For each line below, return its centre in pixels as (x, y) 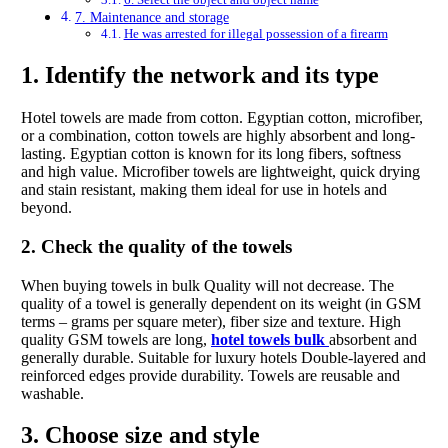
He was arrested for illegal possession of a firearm (255, 34)
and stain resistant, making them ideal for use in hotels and (204, 190)
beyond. (46, 208)
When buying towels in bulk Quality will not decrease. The (207, 285)
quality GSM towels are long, (116, 339)
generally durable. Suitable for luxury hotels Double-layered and (223, 357)
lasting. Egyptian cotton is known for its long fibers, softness (211, 154)
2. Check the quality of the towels (156, 246)
